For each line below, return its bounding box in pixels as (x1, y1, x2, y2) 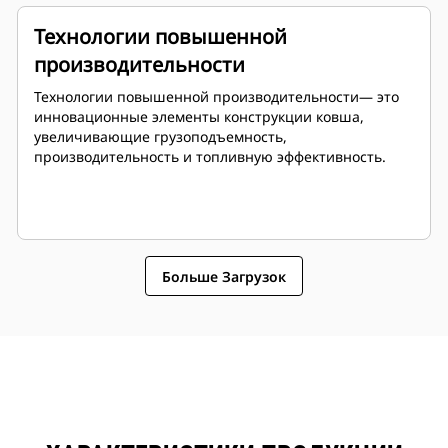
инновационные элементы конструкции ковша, (34, 107, 364, 127)
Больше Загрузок (162, 266, 286, 286)
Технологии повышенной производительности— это (34, 87, 399, 107)
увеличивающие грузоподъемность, (34, 127, 287, 147)
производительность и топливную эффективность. (34, 147, 386, 167)
